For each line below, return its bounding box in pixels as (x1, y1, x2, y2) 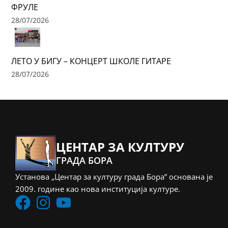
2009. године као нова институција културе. (15, 184, 180, 194)
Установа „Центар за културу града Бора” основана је (15, 172, 213, 182)
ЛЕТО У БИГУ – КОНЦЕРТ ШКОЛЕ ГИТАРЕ (11, 55, 172, 67)
